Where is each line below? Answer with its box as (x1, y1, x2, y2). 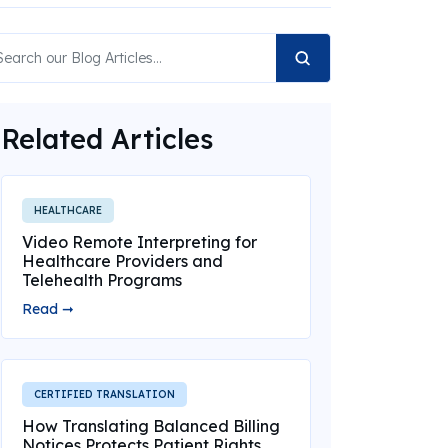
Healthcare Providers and (21, 251, 223, 271)
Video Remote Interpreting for (21, 232, 257, 252)
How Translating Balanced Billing (21, 416, 280, 436)
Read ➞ (21, 300, 74, 318)
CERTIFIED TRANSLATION (33, 388, 175, 401)
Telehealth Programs (21, 270, 182, 290)
